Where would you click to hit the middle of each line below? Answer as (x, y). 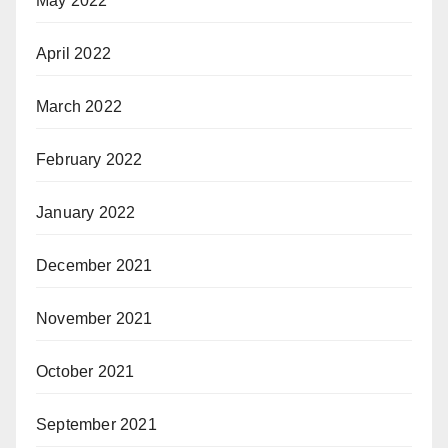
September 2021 (96, 424)
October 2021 (85, 371)
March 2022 (79, 106)
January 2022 (86, 212)
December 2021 (94, 265)
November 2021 (94, 318)
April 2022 (73, 53)
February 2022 (89, 159)
